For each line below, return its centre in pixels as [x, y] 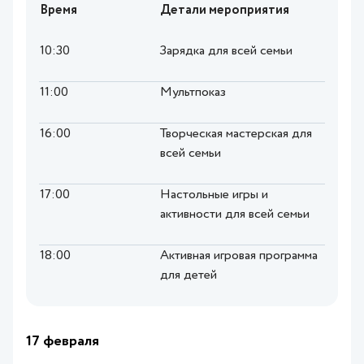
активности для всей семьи [235, 215]
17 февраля [63, 342]
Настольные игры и [214, 195]
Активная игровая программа [239, 256]
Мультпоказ [193, 93]
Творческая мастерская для [236, 134]
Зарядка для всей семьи [226, 52]
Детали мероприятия [225, 11]
